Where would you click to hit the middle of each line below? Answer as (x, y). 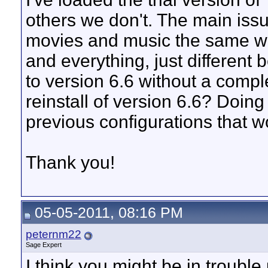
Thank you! (70, 163)
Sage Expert (44, 245)
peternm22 (54, 234)
